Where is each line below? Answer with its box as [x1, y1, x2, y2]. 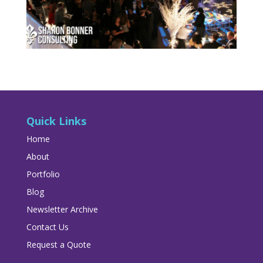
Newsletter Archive [26, 204, 98, 215]
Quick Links [26, 114, 86, 129]
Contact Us [26, 221, 69, 233]
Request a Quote [26, 239, 91, 251]
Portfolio [26, 168, 60, 180]
